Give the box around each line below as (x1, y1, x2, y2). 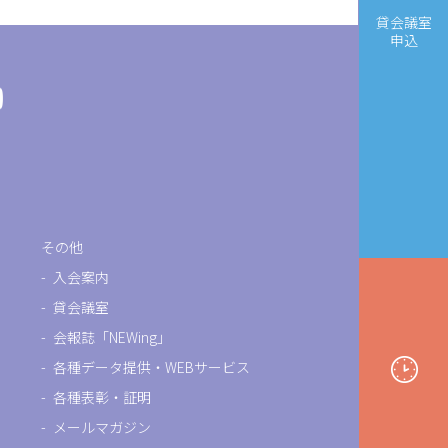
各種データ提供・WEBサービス (52, 357, 250, 378)
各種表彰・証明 (52, 387, 151, 408)
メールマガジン (52, 417, 151, 438)
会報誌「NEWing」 (52, 327, 171, 348)
